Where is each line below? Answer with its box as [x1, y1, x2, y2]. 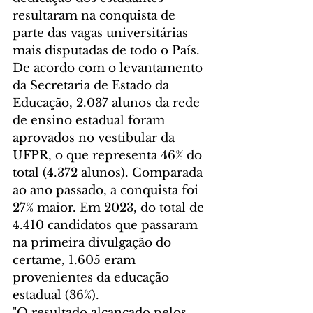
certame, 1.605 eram [13, 253, 139, 268]
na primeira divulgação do [13, 235, 175, 251]
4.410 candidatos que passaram [13, 218, 201, 233]
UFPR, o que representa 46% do [13, 148, 205, 163]
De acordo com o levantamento [13, 61, 206, 76]
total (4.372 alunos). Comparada [13, 166, 206, 181]
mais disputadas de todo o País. [13, 43, 200, 59]
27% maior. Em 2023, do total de [13, 201, 208, 216]
